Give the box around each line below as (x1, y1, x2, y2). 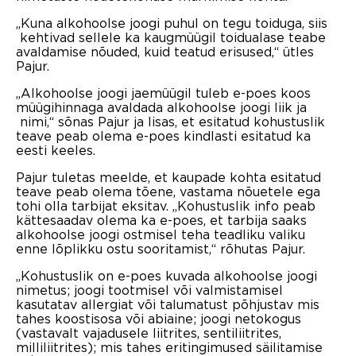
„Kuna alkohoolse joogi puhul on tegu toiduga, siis (16, 15, 327, 30)
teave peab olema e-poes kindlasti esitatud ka (16, 128, 311, 143)
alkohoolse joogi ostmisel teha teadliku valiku (16, 226, 305, 242)
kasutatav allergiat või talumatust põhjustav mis (16, 296, 319, 311)
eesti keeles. (16, 142, 95, 157)
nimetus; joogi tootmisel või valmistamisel (16, 282, 283, 297)
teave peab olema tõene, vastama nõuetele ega (16, 184, 320, 199)
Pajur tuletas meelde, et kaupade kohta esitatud (16, 169, 321, 184)
